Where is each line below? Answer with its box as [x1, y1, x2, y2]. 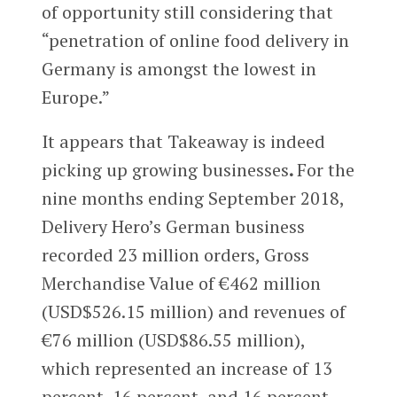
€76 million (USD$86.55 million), [41, 327, 305, 352]
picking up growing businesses [41, 157, 289, 182]
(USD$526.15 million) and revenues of [41, 299, 346, 323]
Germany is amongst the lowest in [41, 56, 316, 81]
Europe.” [41, 84, 110, 109]
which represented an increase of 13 [41, 355, 332, 380]
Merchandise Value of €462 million [41, 270, 321, 295]
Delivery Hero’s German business [41, 214, 305, 238]
